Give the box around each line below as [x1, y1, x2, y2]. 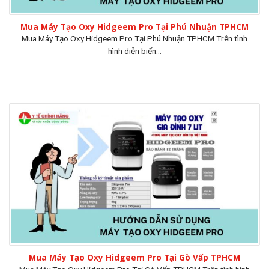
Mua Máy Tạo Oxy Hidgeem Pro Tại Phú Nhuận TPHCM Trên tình [22, 34, 247, 44]
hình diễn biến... [107, 46, 162, 56]
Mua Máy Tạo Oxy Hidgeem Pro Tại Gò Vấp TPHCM [29, 252, 240, 264]
